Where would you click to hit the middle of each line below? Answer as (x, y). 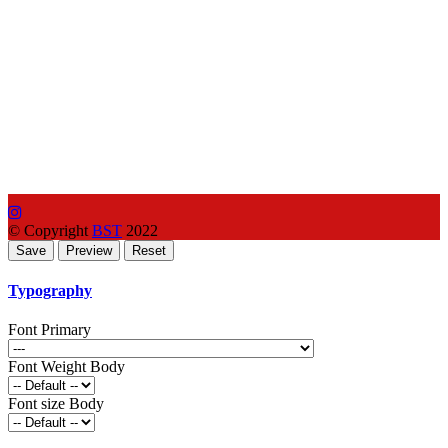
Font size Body (56, 404)
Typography (50, 291)
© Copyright (50, 230)
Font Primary (49, 330)
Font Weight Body (66, 367)
